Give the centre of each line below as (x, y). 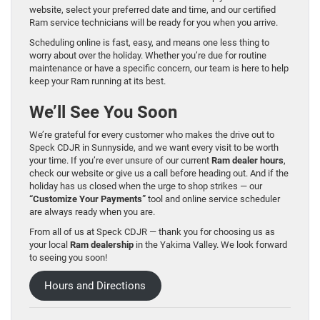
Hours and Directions (95, 286)
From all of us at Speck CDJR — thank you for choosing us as (152, 232)
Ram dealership (102, 245)
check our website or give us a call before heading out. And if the (159, 174)
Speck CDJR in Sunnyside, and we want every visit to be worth (154, 148)
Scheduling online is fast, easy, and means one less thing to (149, 43)
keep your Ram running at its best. (97, 81)
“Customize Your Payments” (87, 199)
